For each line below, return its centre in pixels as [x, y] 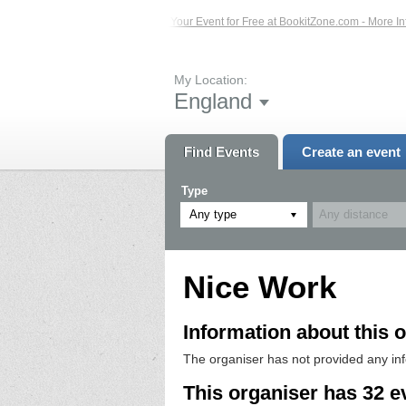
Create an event [351, 151]
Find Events [222, 151]
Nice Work [260, 286]
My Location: [211, 79]
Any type [213, 214]
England [213, 101]
